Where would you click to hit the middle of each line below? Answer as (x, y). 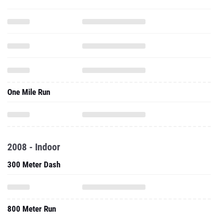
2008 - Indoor (34, 147)
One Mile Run (29, 92)
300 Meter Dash (34, 164)
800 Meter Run (32, 209)
